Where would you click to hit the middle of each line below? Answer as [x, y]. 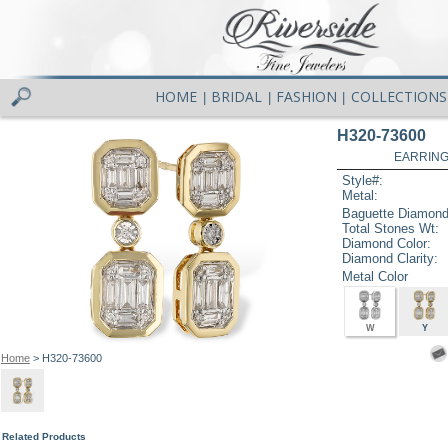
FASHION [306, 97]
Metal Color [375, 276]
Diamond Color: [387, 243]
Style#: [363, 181]
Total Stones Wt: [391, 228]
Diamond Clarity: [390, 258]
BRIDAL [237, 97]
